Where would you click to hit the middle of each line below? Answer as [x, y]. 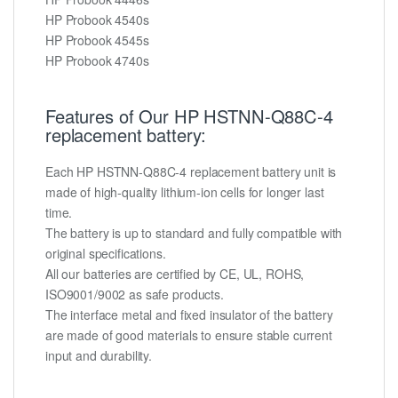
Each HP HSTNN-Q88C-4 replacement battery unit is [191, 172]
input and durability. [99, 356]
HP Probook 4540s [97, 19]
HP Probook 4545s [97, 40]
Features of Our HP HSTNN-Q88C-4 [189, 115]
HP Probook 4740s [97, 60]
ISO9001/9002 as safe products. [135, 295]
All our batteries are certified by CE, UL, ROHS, [175, 274]
